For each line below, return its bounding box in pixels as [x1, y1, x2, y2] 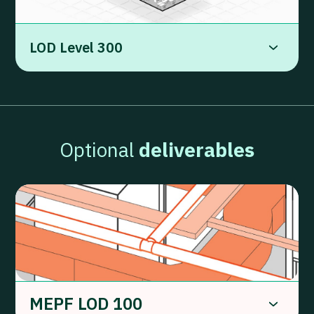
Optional [60, 137, 139, 163]
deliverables [139, 137, 254, 163]
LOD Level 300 [29, 38, 123, 57]
